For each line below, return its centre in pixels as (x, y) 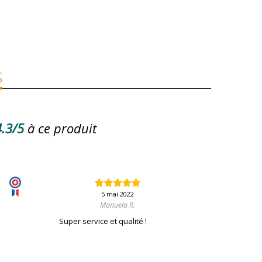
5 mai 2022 (117, 194)
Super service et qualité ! (103, 221)
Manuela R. (117, 205)
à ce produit (62, 128)
